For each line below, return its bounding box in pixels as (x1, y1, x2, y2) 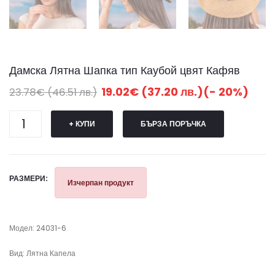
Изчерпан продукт (68, 177, 134, 188)
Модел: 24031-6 (9, 223, 66, 233)
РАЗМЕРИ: (9, 173, 48, 184)
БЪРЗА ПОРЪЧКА (141, 118, 206, 129)
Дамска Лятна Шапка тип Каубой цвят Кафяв (9, 63, 240, 78)
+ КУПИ (69, 118, 95, 129)
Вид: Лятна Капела (9, 248, 76, 258)
